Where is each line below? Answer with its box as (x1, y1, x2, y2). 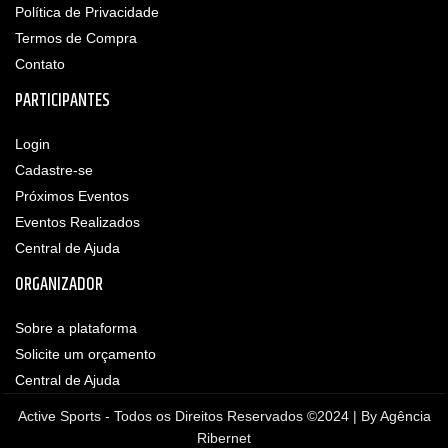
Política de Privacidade (15, 4, 159, 21)
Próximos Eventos (15, 188, 129, 205)
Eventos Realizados (15, 214, 140, 231)
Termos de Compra (15, 30, 137, 47)
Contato (15, 56, 65, 73)
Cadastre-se (15, 162, 93, 179)
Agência (379, 408, 431, 425)
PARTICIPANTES (15, 87, 110, 116)
